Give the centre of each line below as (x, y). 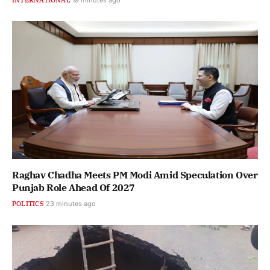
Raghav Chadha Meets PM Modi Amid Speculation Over (135, 174)
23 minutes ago (71, 203)
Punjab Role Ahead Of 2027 (74, 187)
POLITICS (28, 203)
